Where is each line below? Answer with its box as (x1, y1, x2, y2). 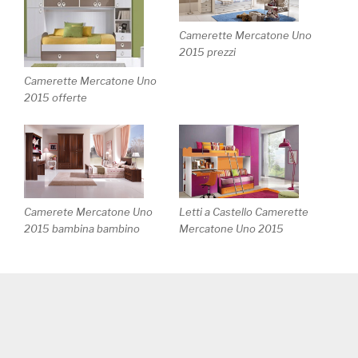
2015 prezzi (179, 45, 236, 58)
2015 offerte (24, 91, 87, 105)
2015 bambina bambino (24, 222, 140, 236)
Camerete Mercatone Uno (24, 205, 153, 219)
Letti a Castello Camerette (179, 205, 308, 219)
